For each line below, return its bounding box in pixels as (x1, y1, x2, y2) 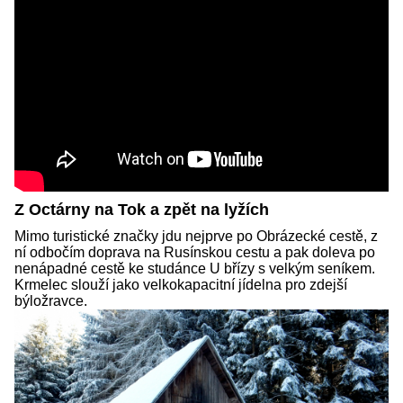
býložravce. (14, 292, 87, 309)
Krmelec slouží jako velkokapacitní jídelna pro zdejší (14, 276, 347, 292)
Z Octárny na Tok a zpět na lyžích (14, 200, 269, 219)
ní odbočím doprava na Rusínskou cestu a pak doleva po (14, 244, 375, 260)
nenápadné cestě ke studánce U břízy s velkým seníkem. (14, 260, 375, 276)
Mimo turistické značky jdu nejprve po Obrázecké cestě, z (14, 228, 378, 244)
